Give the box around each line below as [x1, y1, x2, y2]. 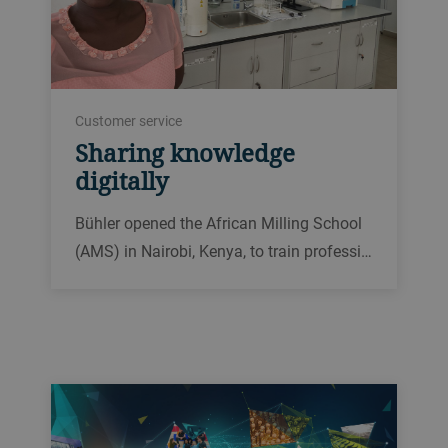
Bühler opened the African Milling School [74, 212, 362, 235]
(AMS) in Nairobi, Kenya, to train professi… [74, 240, 372, 263]
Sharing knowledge [74, 136, 295, 170]
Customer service [74, 111, 182, 131]
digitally [74, 164, 169, 198]
